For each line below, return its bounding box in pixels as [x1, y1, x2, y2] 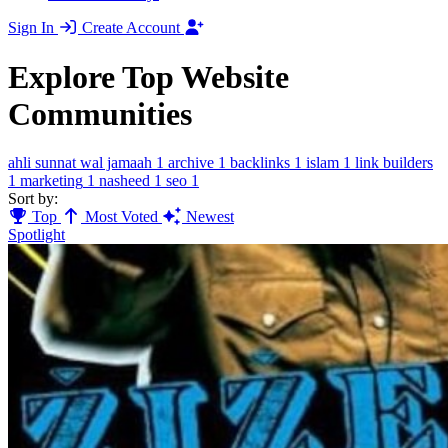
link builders [355, 153, 433, 171]
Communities [8, 95, 192, 132]
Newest [182, 207, 234, 225]
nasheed [99, 171, 150, 189]
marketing [20, 171, 83, 189]
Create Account [82, 19, 184, 37]
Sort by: [8, 189, 58, 207]
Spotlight [8, 225, 65, 243]
